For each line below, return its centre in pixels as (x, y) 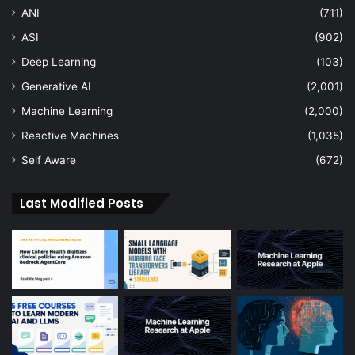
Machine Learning (67, 111)
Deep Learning (59, 61)
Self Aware (49, 160)
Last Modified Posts (82, 203)
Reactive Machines (70, 135)
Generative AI (56, 86)
